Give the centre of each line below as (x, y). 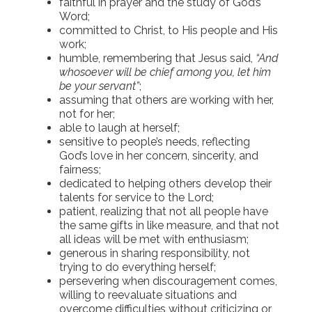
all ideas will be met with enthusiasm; (154, 239)
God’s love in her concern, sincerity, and (159, 155)
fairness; (80, 169)
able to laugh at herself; (119, 127)
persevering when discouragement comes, (168, 281)
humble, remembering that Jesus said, (157, 58)
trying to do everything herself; (138, 267)
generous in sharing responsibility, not (155, 253)
